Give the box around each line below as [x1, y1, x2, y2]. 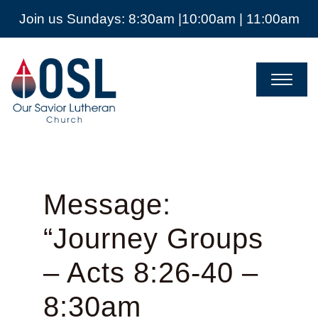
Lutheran [11, 81, 71, 97]
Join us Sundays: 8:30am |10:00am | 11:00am [18, 11, 300, 26]
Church [11, 95, 60, 111]
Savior [11, 67, 54, 82]
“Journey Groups [43, 223, 263, 255]
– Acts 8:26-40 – [43, 257, 258, 289]
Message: [43, 189, 171, 221]
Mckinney [11, 109, 75, 125]
